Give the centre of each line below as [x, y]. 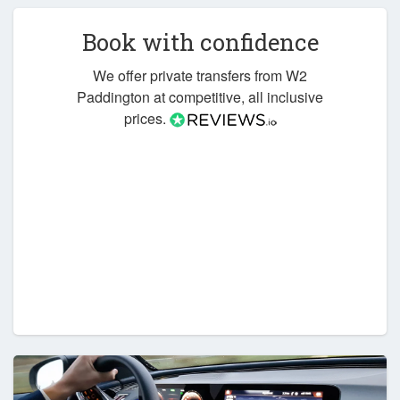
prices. [146, 118]
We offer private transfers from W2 [200, 75]
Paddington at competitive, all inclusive [200, 96]
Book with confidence [200, 42]
